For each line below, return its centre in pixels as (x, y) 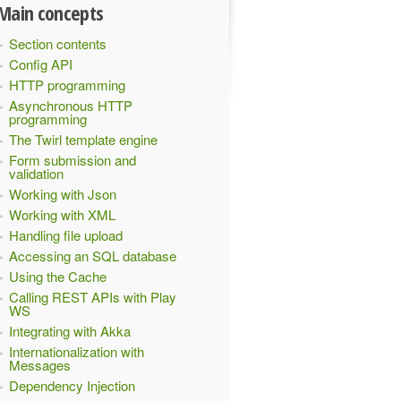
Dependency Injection (72, 385)
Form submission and (73, 160)
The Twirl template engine (83, 139)
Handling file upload (66, 235)
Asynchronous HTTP (71, 105)
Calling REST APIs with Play (93, 297)
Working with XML (62, 214)
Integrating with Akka (70, 331)
